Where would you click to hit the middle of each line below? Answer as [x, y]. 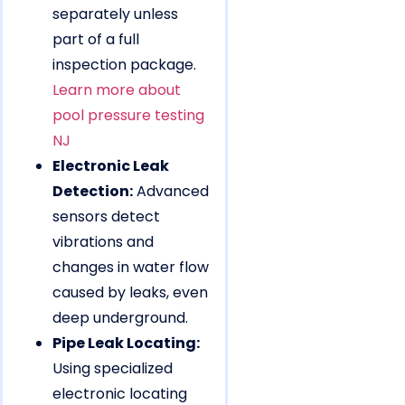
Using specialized [113, 369]
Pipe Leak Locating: [126, 344]
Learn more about [117, 90]
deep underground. [120, 318]
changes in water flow [131, 268]
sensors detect [106, 217]
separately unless [115, 14]
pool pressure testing [128, 116]
